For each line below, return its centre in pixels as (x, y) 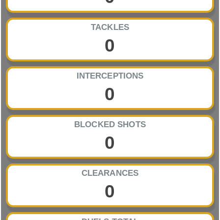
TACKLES (110, 27)
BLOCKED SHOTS (110, 125)
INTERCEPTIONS (110, 76)
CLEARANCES (110, 173)
